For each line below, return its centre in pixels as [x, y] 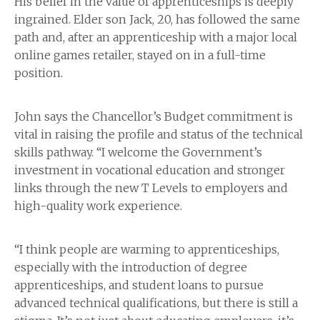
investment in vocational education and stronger [150, 170]
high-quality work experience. [100, 206]
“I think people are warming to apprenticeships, [147, 250]
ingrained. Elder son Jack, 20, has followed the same [157, 20]
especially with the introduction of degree [131, 267]
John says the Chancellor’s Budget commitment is [154, 117]
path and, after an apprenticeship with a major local [156, 37]
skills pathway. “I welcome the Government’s [138, 152]
